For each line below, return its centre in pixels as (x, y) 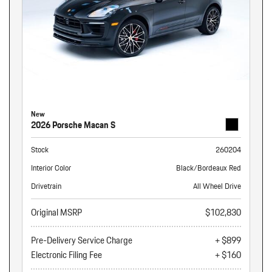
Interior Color (51, 168)
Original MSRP (56, 212)
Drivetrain (46, 186)
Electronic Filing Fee (66, 255)
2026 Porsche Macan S (73, 125)
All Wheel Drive (217, 186)
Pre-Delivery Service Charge (82, 240)
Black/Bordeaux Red (209, 168)
